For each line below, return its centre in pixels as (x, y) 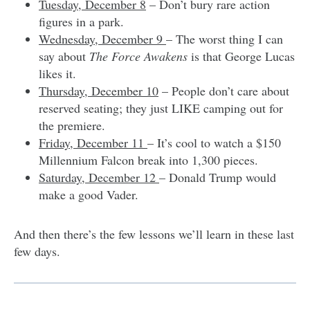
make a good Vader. (89, 194)
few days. (37, 251)
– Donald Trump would (218, 177)
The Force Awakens (138, 56)
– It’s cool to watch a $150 (214, 142)
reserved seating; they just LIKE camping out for (161, 108)
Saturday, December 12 (99, 177)
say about (64, 56)
